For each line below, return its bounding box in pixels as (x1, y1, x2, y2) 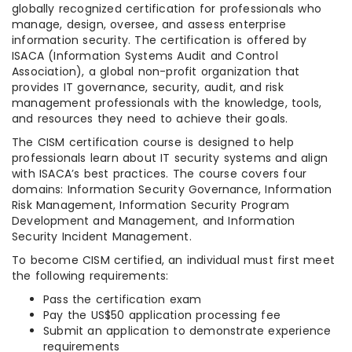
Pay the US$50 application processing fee (43, 306, 280, 323)
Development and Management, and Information (12, 212, 295, 229)
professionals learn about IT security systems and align (12, 149, 328, 166)
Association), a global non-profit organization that (12, 63, 300, 79)
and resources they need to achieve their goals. (12, 110, 288, 126)
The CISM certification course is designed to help (12, 134, 294, 150)
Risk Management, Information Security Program (12, 196, 290, 213)
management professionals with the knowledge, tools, (12, 94, 322, 111)
